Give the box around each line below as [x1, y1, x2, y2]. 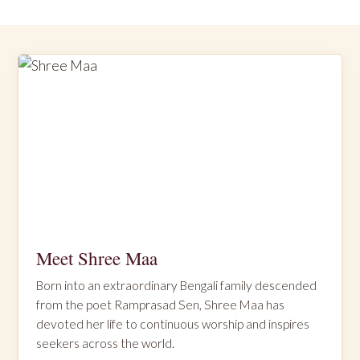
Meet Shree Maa [36, 246, 157, 270]
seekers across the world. [36, 336, 174, 350]
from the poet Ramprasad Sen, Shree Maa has [36, 297, 284, 312]
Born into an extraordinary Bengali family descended [36, 278, 317, 292]
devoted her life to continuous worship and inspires [36, 317, 309, 331]
